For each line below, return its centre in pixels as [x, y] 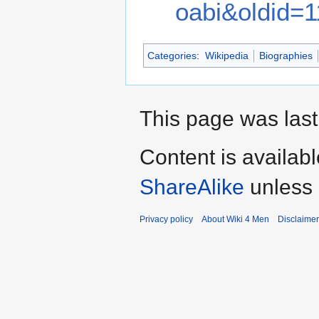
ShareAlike [192, 187]
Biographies [286, 55]
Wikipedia [226, 55]
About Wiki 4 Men [235, 219]
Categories [172, 55]
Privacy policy [166, 219]
